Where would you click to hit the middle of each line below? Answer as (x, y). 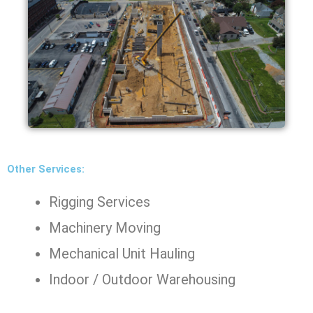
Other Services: (46, 169)
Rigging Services (100, 202)
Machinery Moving (105, 228)
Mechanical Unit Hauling (122, 254)
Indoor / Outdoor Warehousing (142, 280)
